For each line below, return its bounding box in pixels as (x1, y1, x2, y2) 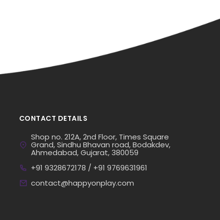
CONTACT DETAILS (19, 113, 87, 123)
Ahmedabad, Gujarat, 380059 (31, 147, 138, 158)
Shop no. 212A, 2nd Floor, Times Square (31, 131, 169, 142)
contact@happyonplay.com (31, 177, 134, 188)
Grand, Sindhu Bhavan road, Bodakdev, (31, 139, 170, 150)
